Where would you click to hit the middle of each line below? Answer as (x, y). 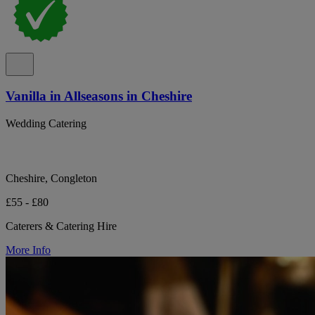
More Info (28, 250)
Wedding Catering (46, 124)
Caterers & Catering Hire (61, 226)
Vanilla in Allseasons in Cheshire (99, 96)
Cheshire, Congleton (51, 179)
